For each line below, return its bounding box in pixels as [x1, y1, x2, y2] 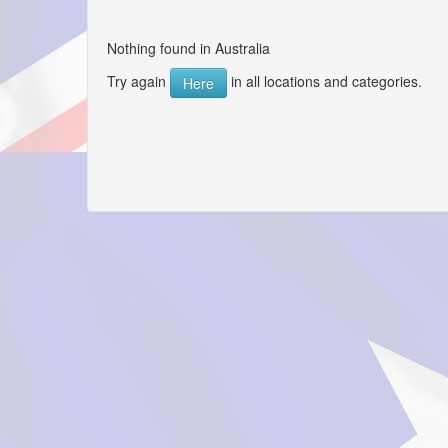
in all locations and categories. [227, 70, 422, 91]
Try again [107, 70, 170, 91]
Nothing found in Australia [107, 38, 270, 59]
